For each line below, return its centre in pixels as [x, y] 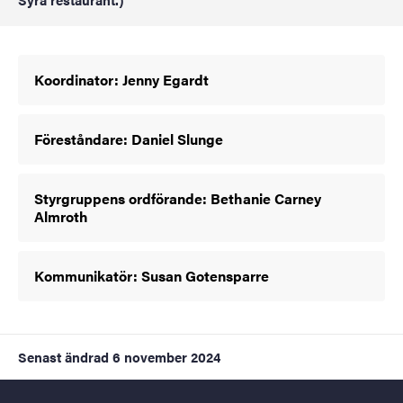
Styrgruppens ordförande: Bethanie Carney [178, 198]
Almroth [61, 216]
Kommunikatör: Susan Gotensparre [152, 276]
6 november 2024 [166, 357]
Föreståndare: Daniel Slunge [129, 139]
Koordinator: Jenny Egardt [121, 80]
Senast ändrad [63, 357]
